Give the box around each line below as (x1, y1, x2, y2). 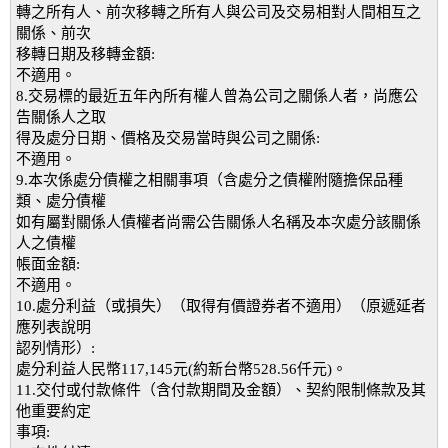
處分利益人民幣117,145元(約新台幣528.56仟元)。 (16, 361, 347, 377)
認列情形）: (16, 340, 95, 356)
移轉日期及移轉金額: (16, 46, 155, 62)
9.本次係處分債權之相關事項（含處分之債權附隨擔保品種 (16, 172, 403, 188)
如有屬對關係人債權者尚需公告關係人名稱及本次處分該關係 (16, 214, 421, 230)
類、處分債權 (16, 193, 106, 209)
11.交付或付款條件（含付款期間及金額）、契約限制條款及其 (16, 382, 426, 398)
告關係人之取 (16, 109, 106, 125)
